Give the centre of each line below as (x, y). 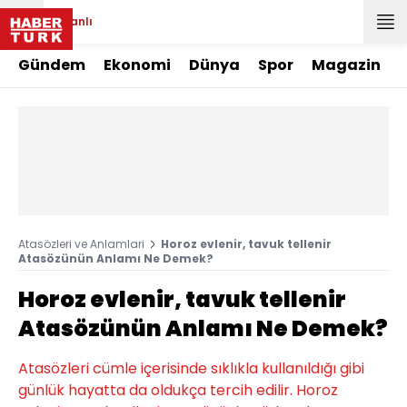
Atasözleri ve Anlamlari (81, 244)
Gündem (52, 65)
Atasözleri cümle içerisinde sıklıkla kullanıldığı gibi (191, 368)
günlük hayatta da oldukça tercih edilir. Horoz (178, 390)
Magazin (346, 65)
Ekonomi (137, 65)
